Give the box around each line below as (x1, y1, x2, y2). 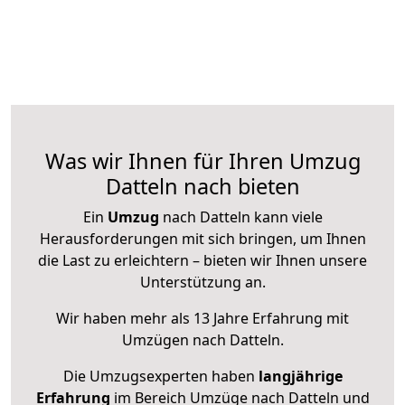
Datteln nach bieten (105, 172, 300, 202)
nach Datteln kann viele (158, 207, 323, 228)
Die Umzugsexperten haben (62, 366, 259, 387)
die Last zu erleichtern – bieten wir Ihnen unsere (38, 250, 367, 271)
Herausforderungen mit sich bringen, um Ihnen (39, 229, 366, 250)
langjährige (258, 366, 343, 387)
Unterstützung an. (139, 272, 266, 293)
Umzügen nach (121, 330, 230, 351)
